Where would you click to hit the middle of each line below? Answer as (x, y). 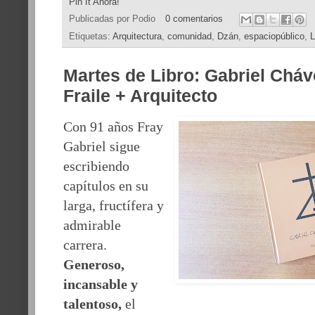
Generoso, (94, 265)
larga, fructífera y (114, 206)
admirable (92, 225)
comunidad (189, 37)
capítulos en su (106, 186)
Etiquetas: (91, 37)
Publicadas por (101, 19)
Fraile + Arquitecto (140, 96)
